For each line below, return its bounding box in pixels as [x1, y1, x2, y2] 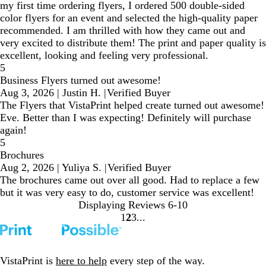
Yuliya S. [62, 161, 102, 173]
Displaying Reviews [78, 198, 165, 211]
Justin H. [62, 86, 101, 99]
